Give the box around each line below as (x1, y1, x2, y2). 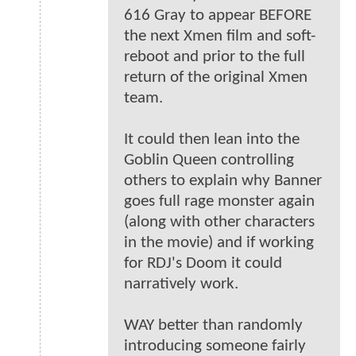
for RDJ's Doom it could (124, 255, 282, 273)
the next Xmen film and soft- (124, 28, 315, 45)
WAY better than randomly (124, 317, 303, 335)
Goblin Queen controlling (124, 152, 294, 169)
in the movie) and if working (124, 234, 314, 252)
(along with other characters (124, 214, 315, 231)
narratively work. (124, 276, 238, 293)
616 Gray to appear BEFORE (124, 7, 311, 25)
